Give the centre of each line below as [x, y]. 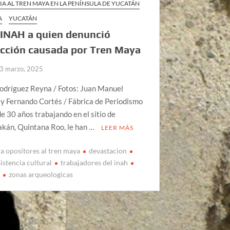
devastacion [108, 151]
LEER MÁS [118, 127]
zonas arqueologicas [41, 175]
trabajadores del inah [94, 163]
